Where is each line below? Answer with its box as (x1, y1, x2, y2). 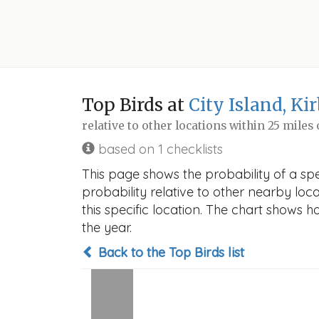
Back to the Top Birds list (95, 244, 244, 261)
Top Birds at (82, 94, 189, 116)
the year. (82, 219, 132, 236)
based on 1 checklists (95, 141, 223, 157)
